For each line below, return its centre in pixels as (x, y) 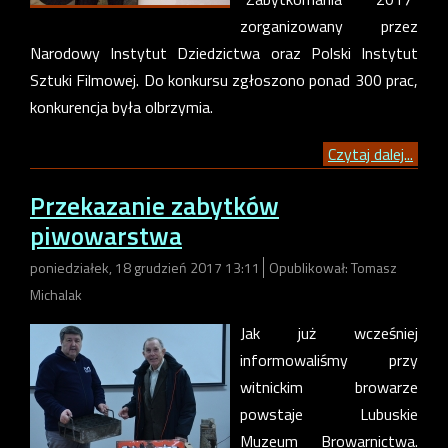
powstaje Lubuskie (329, 414)
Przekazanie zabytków (154, 206)
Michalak (56, 295)
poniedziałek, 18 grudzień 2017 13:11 (146, 268)
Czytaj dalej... (370, 153)
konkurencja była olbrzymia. (121, 106)
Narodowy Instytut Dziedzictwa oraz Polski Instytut (224, 52)
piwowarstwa (106, 236)
